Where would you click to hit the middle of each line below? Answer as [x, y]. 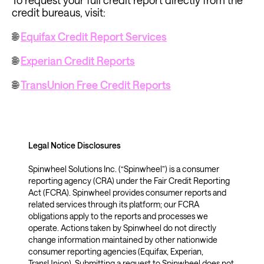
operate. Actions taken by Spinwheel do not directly [122, 228]
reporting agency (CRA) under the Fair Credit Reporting [129, 181]
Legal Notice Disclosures [75, 145]
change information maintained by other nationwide [123, 240]
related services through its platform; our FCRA [113, 204]
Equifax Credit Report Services [94, 37]
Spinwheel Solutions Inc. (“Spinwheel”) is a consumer [123, 169]
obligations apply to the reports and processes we [118, 216]
